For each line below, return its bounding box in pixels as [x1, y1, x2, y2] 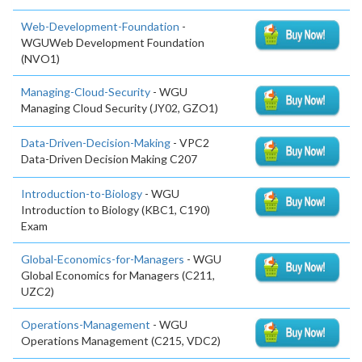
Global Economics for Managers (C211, [21, 267, 215, 282]
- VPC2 [170, 135, 209, 149]
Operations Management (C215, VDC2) [21, 333, 221, 347]
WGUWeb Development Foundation [21, 35, 204, 49]
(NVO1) [21, 51, 60, 65]
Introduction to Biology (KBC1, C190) [21, 202, 210, 217]
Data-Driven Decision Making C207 [21, 151, 197, 166]
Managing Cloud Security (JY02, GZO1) [21, 100, 218, 115]
